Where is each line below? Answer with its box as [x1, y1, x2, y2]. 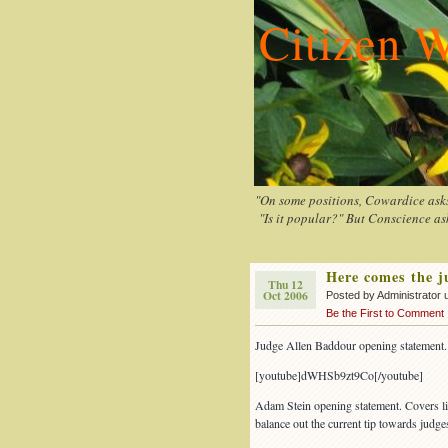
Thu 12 [267, 276, 303, 293]
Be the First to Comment [325, 307, 444, 319]
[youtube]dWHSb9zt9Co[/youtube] [254, 367, 423, 383]
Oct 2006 [262, 287, 308, 304]
